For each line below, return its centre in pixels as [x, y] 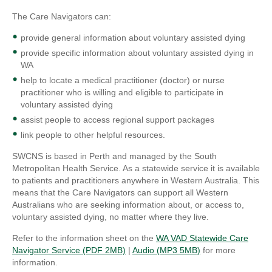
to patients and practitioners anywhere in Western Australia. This [136, 181]
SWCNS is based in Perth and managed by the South [114, 156]
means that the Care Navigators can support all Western [120, 193]
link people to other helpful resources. [93, 135]
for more [218, 250]
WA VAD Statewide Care [202, 238]
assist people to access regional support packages [117, 120]
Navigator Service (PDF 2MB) [69, 250]
